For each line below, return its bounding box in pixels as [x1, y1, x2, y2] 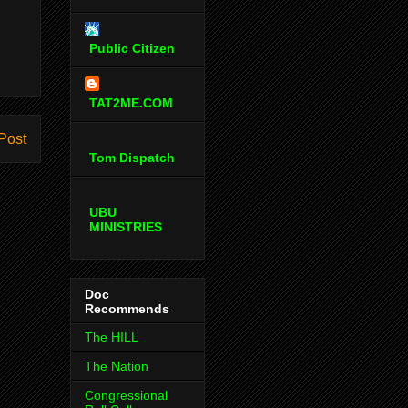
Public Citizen [89, 41, 175, 56]
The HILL [85, 329, 138, 344]
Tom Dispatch [89, 150, 175, 166]
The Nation [85, 358, 148, 373]
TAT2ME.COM [89, 96, 173, 111]
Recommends [85, 301, 169, 316]
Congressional [85, 387, 168, 403]
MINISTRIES [89, 219, 162, 235]
